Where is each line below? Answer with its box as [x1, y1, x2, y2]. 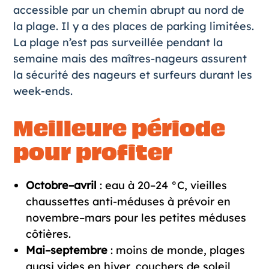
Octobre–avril [25, 178, 97, 192]
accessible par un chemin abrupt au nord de [13, 2, 244, 17]
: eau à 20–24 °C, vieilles [96, 178, 227, 192]
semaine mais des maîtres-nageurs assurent [13, 51, 247, 65]
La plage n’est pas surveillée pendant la [13, 35, 223, 49]
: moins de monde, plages [107, 243, 245, 257]
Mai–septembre [25, 243, 107, 257]
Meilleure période [13, 112, 225, 145]
